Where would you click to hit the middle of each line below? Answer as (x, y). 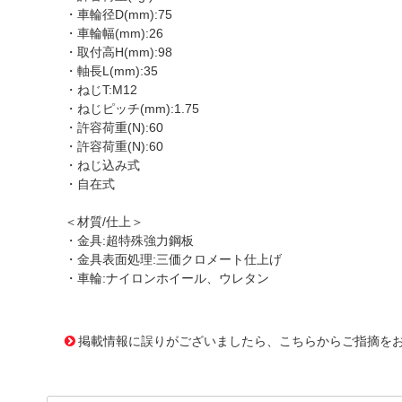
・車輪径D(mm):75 (118, 14)
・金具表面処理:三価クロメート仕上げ (173, 259)
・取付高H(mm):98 (118, 52)
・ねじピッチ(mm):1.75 (132, 109)
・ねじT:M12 (101, 90)
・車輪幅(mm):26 (114, 33)
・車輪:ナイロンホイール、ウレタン (167, 278)
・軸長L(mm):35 (111, 71)
